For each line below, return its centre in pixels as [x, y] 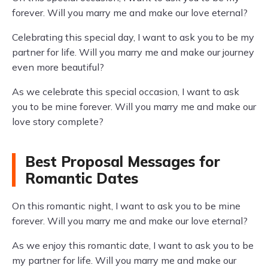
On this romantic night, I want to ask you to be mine [126, 206]
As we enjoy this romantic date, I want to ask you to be [133, 245]
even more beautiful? [58, 67]
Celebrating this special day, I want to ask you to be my [133, 37]
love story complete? [58, 121]
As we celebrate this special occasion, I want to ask [126, 92]
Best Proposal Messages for [123, 162]
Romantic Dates [82, 178]
